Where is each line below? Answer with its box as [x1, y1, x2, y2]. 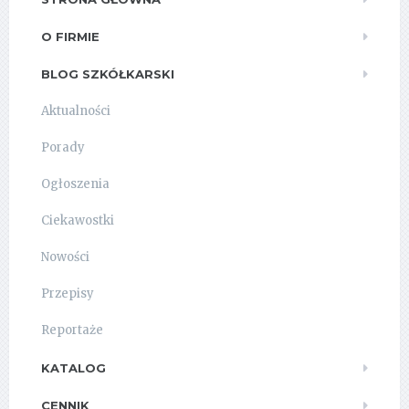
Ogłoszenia [41, 175, 110, 192]
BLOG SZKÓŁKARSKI [41, 66, 174, 81]
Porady [41, 139, 85, 155]
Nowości [41, 248, 89, 265]
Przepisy [41, 285, 94, 301]
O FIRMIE [41, 28, 100, 44]
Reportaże [41, 321, 103, 338]
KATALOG [41, 360, 106, 375]
